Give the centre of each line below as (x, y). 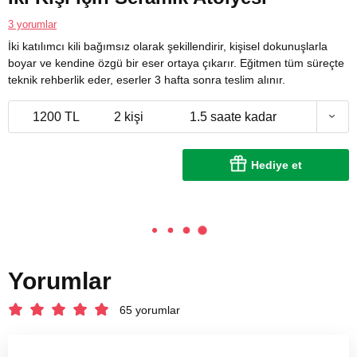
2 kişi (128, 116)
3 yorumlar (32, 24)
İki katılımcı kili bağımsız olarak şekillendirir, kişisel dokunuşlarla (168, 46)
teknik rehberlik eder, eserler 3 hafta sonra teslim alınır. (147, 79)
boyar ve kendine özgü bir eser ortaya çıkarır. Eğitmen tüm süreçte (176, 63)
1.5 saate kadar (233, 116)
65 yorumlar (150, 310)
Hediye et (277, 165)
